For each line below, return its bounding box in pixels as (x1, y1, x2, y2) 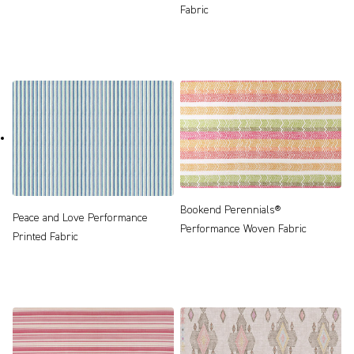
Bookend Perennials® (180, 205, 281, 217)
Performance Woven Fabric (180, 224, 307, 235)
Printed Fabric (13, 232, 78, 243)
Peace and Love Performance (13, 213, 148, 224)
